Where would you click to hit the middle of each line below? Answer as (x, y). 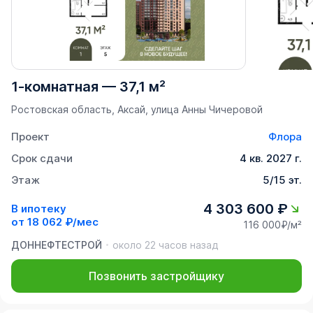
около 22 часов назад (165, 245)
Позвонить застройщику (156, 276)
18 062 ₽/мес (63, 222)
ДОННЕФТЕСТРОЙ (57, 245)
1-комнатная (55, 86)
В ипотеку (39, 209)
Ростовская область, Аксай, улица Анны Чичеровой (137, 109)
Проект (30, 136)
